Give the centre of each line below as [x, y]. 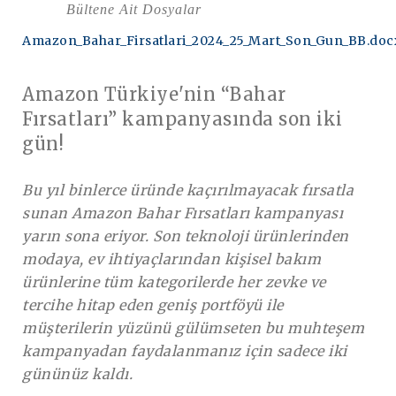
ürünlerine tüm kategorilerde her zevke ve [174, 282]
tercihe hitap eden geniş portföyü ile [153, 305]
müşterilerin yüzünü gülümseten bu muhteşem [193, 327]
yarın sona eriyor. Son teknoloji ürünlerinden [186, 236]
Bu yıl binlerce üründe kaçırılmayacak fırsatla [188, 190]
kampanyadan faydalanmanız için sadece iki [185, 350]
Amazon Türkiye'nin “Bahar [154, 94]
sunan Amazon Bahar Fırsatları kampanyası [183, 213]
